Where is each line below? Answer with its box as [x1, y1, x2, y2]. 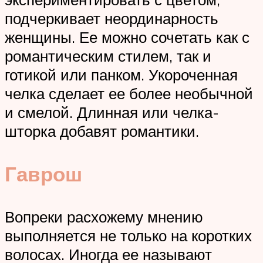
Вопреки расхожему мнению [5, 207, 203, 227]
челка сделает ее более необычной [5, 83, 253, 103]
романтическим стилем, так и [5, 46, 211, 65]
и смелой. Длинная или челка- [5, 102, 219, 122]
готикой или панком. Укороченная [5, 65, 238, 84]
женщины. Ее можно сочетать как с [5, 27, 249, 46]
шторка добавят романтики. [5, 121, 199, 140]
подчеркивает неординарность [5, 8, 218, 28]
